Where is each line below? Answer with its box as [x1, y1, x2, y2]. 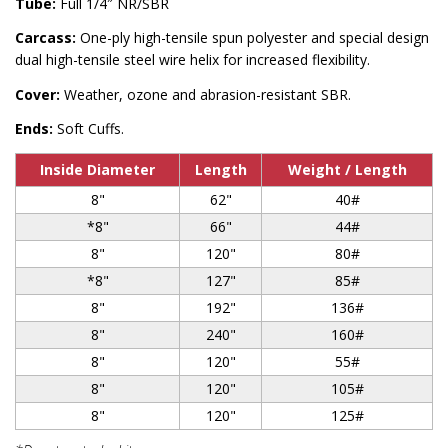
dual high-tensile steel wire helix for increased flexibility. [15, 50, 370, 69]
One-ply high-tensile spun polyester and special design [76, 28, 429, 47]
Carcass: [15, 28, 76, 47]
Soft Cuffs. [53, 119, 124, 138]
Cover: [15, 84, 60, 104]
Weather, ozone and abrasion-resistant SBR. [60, 84, 351, 104]
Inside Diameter [40, 159, 155, 179]
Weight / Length [287, 159, 407, 179]
